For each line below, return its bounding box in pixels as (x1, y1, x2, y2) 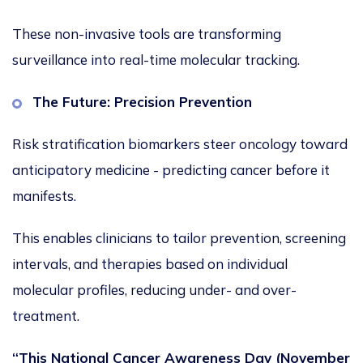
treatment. (12, 307, 83, 325)
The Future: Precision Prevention (32, 93, 252, 111)
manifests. (12, 187, 79, 205)
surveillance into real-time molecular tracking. (12, 51, 303, 69)
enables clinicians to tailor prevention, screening (40, 229, 346, 247)
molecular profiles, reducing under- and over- (12, 281, 297, 299)
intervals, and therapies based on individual (12, 255, 288, 273)
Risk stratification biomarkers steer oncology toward (12, 135, 348, 153)
